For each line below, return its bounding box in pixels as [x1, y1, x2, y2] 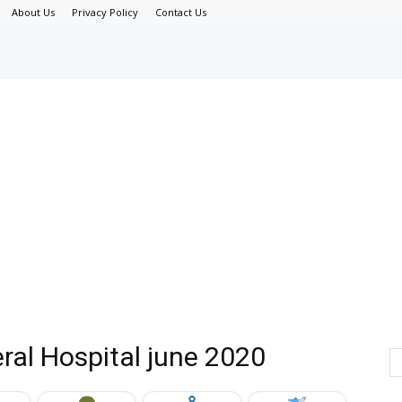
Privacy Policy [72, 5, 138, 19]
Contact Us [155, 5, 206, 19]
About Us [12, 5, 55, 19]
